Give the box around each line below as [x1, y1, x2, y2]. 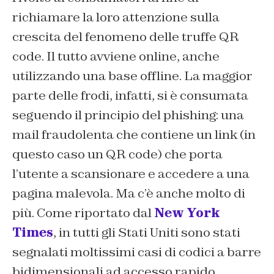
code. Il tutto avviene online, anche [12, 48, 220, 65]
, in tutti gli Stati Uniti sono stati [53, 224, 240, 241]
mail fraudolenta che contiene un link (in [12, 127, 256, 143]
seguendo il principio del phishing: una [12, 107, 244, 124]
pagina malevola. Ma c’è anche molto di [12, 185, 245, 202]
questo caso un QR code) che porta [12, 146, 223, 163]
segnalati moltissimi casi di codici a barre [12, 244, 261, 261]
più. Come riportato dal [12, 205, 154, 221]
